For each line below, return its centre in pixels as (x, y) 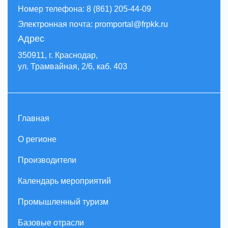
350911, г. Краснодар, (58, 55)
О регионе (37, 139)
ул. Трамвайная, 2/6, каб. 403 (73, 66)
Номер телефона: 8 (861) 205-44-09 (84, 9)
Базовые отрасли (51, 223)
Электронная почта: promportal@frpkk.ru (93, 24)
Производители (47, 160)
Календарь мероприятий (64, 181)
